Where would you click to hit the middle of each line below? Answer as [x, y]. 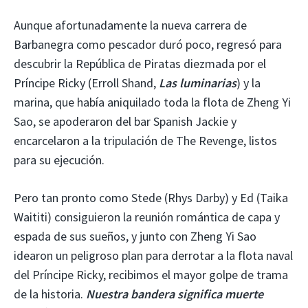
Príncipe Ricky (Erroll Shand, [86, 82]
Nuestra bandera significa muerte [175, 294]
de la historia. [50, 294]
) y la [249, 82]
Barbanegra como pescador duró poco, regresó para [148, 44]
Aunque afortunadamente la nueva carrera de [130, 25]
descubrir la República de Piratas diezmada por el [140, 63]
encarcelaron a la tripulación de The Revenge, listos [145, 140]
